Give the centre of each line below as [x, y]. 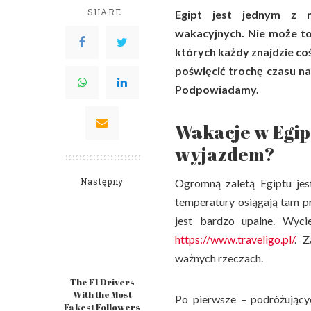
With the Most [102, 295]
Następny [102, 182]
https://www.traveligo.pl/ [235, 239]
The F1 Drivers [102, 283]
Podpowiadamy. [217, 90]
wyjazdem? [225, 154]
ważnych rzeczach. [219, 258]
